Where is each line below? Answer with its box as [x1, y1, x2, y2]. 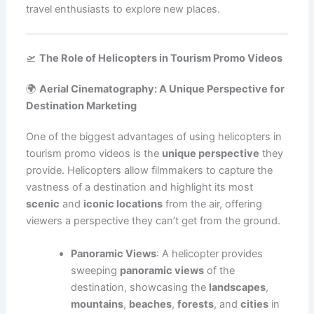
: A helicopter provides [156, 247, 264, 261]
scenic [26, 198, 60, 211]
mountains [71, 298, 124, 311]
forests [177, 298, 214, 311]
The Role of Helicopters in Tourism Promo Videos [39, 52, 283, 65]
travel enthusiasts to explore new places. [26, 2, 221, 15]
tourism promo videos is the [26, 147, 163, 161]
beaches [129, 298, 172, 311]
